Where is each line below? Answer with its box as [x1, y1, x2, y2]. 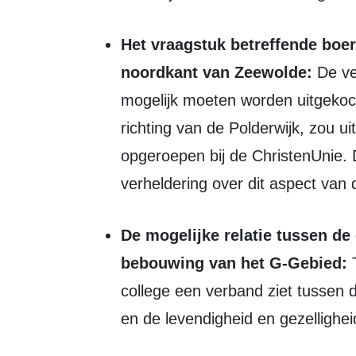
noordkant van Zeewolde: [121, 64, 312, 81]
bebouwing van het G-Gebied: [121, 254, 347, 272]
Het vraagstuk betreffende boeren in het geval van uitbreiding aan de [121, 36, 132, 53]
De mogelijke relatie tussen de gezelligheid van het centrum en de [121, 226, 132, 244]
